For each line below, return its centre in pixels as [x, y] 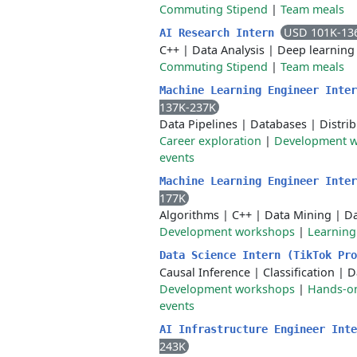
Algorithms [189, 215]
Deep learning [316, 50]
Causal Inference [205, 272]
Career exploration [210, 141]
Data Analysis [228, 50]
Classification [299, 272]
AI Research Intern [220, 33]
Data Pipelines [198, 124]
